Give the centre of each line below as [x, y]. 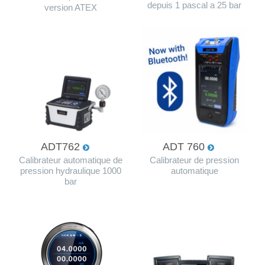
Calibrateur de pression [194, 160]
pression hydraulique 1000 [71, 171]
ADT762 [62, 146]
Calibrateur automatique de [71, 160]
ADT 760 [185, 146]
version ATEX [71, 7]
